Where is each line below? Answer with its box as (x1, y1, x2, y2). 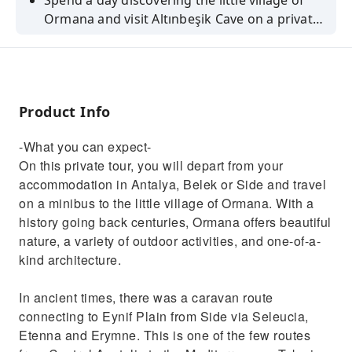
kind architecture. (19, 251, 121, 269)
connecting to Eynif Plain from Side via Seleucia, (19, 307, 309, 325)
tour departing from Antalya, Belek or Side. (44, 29, 306, 46)
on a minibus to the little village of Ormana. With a (19, 194, 313, 212)
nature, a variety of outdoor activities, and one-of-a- (19, 232, 321, 250)
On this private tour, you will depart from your (19, 156, 284, 174)
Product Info (19, 102, 111, 121)
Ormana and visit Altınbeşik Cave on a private (44, 10, 320, 27)
